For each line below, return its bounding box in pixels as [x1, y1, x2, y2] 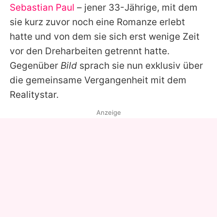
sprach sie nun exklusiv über [77, 60, 203, 71]
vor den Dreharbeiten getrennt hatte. [10, 45, 170, 57]
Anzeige [96, 108, 121, 116]
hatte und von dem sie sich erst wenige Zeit [10, 31, 200, 42]
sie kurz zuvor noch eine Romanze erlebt [10, 16, 185, 28]
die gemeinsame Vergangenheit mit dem [10, 74, 186, 86]
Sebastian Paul [10, 1, 75, 13]
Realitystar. [10, 89, 59, 100]
